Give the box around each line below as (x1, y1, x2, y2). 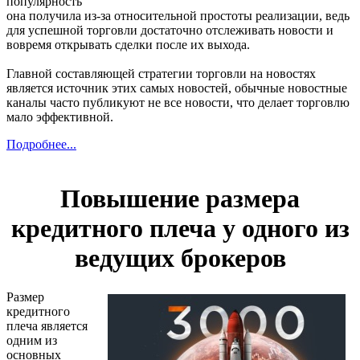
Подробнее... (6, 137, 76, 152)
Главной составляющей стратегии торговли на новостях (6, 67, 316, 81)
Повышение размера (60, 183, 300, 213)
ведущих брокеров (74, 243, 286, 272)
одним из (6, 333, 57, 348)
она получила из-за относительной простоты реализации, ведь (6, 9, 350, 23)
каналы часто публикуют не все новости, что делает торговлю (6, 96, 350, 110)
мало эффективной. (6, 110, 113, 125)
